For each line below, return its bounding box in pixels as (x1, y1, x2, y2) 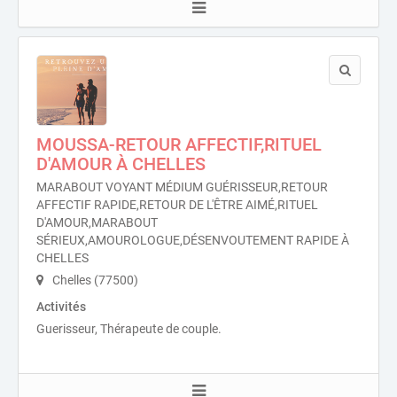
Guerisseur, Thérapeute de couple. (36, 322, 222, 336)
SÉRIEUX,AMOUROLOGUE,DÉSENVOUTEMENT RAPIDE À (36, 233, 349, 247)
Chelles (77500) (50, 273, 138, 287)
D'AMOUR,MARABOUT (36, 215, 158, 230)
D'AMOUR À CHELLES (36, 153, 206, 175)
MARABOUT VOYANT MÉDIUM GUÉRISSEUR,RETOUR (36, 180, 328, 194)
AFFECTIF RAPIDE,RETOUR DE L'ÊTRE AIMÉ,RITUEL (36, 198, 318, 212)
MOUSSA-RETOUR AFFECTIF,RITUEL (36, 134, 322, 155)
